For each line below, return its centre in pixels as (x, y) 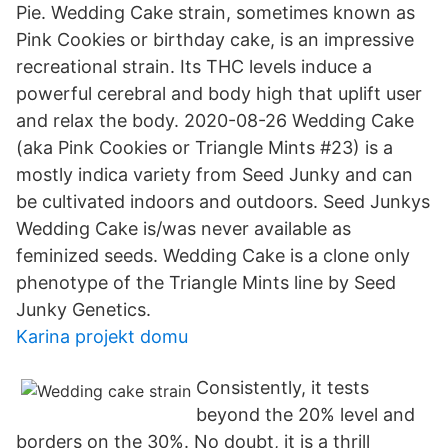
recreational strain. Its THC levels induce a (194, 66)
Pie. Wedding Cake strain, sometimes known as (215, 12)
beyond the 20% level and (305, 414)
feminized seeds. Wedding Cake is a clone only (213, 255)
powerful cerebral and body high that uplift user (219, 93)
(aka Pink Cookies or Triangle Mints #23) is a (204, 147)
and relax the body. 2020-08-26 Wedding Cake (215, 120)
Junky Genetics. (83, 309)
